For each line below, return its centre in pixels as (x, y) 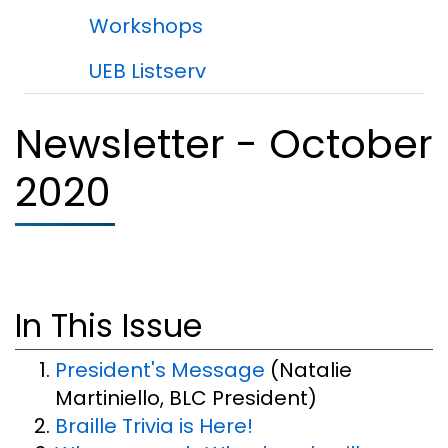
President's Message (160, 370)
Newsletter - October (224, 144)
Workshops (146, 26)
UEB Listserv (147, 71)
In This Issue (108, 325)
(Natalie (308, 370)
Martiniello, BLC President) (186, 398)
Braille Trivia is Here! (154, 426)
